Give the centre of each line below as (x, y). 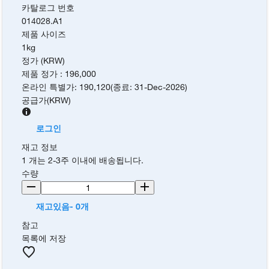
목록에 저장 (44, 238)
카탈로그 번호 (48, 8)
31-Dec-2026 (160, 87)
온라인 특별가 (48, 87)
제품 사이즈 (44, 34)
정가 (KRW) (44, 61)
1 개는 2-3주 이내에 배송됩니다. (83, 160)
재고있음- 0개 (63, 207)
